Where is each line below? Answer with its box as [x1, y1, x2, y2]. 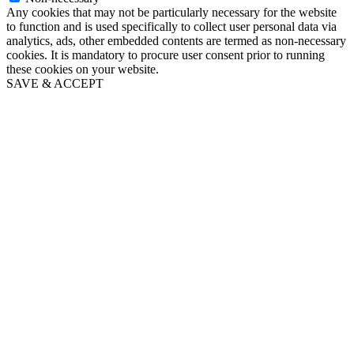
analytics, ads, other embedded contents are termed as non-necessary [6, 34, 346, 48]
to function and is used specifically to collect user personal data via [6, 20, 337, 34]
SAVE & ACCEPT [6, 77, 104, 91]
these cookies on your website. [6, 62, 159, 77]
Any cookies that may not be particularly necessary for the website [6, 6, 337, 20]
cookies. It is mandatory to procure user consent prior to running [6, 48, 325, 62]
